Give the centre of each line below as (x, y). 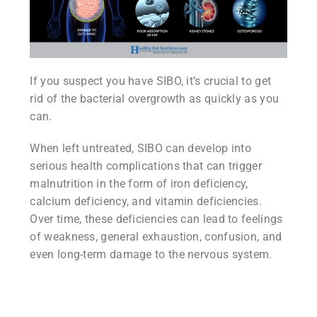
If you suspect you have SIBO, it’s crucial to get (151, 81)
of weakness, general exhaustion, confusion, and (156, 236)
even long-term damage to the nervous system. (151, 254)
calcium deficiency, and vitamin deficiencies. (146, 201)
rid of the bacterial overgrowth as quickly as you (155, 98)
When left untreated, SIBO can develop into (141, 148)
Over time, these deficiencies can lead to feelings (156, 219)
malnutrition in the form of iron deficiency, (139, 183)
